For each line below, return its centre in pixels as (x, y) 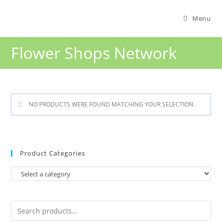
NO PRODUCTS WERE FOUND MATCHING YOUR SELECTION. (111, 104)
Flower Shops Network (94, 53)
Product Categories (53, 153)
